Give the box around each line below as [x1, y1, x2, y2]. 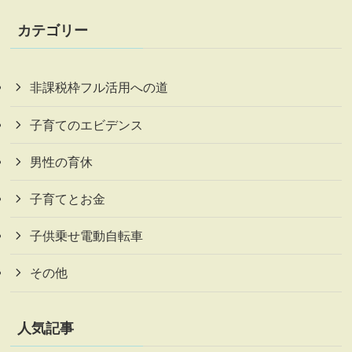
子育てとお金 [29, 192, 105, 207]
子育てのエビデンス [29, 117, 143, 132]
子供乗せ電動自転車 [29, 229, 143, 244]
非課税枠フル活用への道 [29, 80, 168, 95]
